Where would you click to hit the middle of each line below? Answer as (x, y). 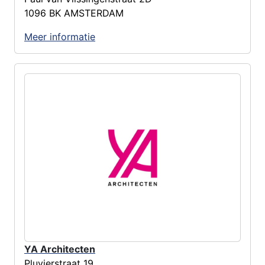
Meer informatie (60, 37)
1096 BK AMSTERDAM (74, 13)
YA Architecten (60, 249)
